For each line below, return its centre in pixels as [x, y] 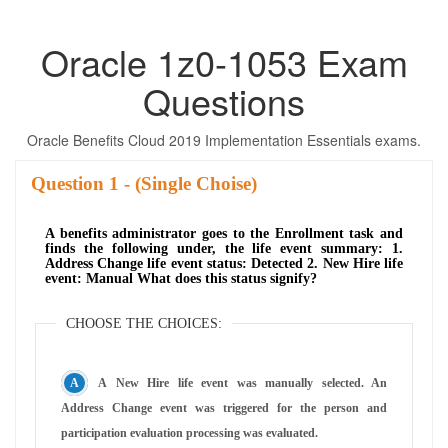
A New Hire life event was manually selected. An [242, 382]
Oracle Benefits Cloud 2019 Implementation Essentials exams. [224, 139]
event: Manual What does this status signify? [181, 278]
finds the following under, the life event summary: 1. [224, 248]
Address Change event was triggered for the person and [224, 407]
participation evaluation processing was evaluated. [189, 432]
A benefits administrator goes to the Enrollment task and [224, 233]
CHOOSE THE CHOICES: [144, 323]
